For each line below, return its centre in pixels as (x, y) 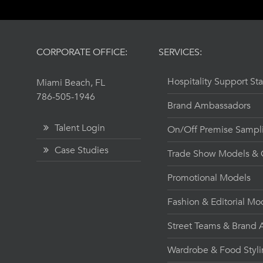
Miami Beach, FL (71, 82)
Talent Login (80, 128)
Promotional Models (209, 178)
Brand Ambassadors (209, 105)
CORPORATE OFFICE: (82, 52)
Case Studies (82, 150)
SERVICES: (181, 52)
